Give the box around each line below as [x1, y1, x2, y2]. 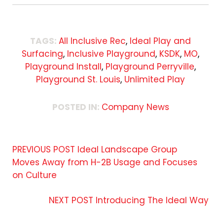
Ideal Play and [130, 35, 191, 47]
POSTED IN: [52, 101, 102, 113]
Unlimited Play [124, 73, 185, 85]
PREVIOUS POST [12, 143, 75, 155]
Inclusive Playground [67, 47, 155, 60]
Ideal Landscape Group [77, 143, 177, 155]
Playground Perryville [106, 60, 194, 73]
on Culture [12, 169, 57, 181]
